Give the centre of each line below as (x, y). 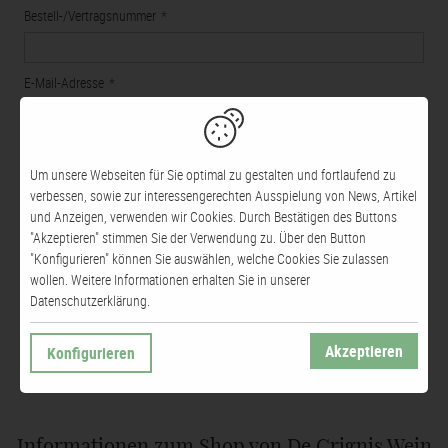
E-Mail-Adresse (64, 82)
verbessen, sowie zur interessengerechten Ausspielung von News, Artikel (223, 196)
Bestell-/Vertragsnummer (90, 15)
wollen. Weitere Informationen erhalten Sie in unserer (170, 280)
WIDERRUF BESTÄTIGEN (224, 307)
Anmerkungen (61, 149)
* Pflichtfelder (52, 353)
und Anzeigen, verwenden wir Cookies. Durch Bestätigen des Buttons (213, 217)
